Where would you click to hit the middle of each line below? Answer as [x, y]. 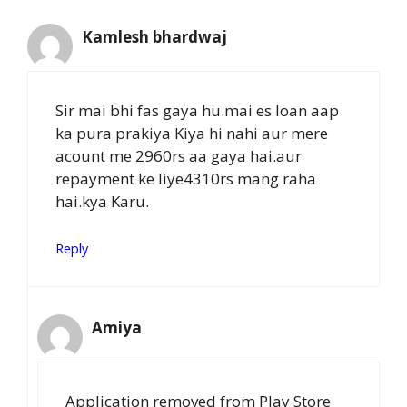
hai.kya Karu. [102, 202]
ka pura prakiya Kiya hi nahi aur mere [192, 134]
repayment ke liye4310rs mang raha [186, 179]
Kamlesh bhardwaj [154, 36]
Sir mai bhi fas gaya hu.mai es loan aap [197, 111]
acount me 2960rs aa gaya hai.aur [179, 156]
